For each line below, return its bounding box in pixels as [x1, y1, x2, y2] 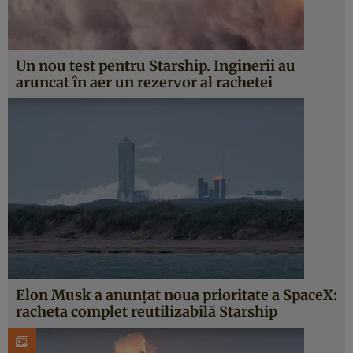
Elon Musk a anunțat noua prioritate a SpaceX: [16, 286, 337, 304]
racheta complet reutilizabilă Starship [16, 303, 277, 321]
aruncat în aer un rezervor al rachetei [16, 73, 273, 91]
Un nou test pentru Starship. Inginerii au [16, 57, 295, 75]
